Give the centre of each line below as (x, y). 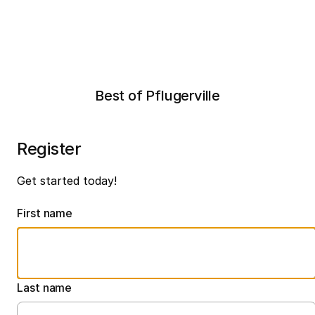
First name (45, 213)
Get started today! (67, 180)
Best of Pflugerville (157, 96)
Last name (45, 287)
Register (49, 149)
